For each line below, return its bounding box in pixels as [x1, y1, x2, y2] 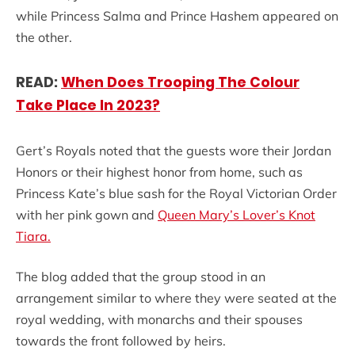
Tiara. [16, 228, 51, 245]
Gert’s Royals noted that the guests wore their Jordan [16, 143, 331, 159]
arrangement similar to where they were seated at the [16, 290, 337, 307]
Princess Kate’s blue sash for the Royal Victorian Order [16, 185, 337, 202]
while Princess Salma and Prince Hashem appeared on [16, 7, 338, 24]
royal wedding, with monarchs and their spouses [16, 311, 303, 328]
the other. [16, 29, 72, 45]
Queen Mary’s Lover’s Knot [158, 207, 315, 223]
